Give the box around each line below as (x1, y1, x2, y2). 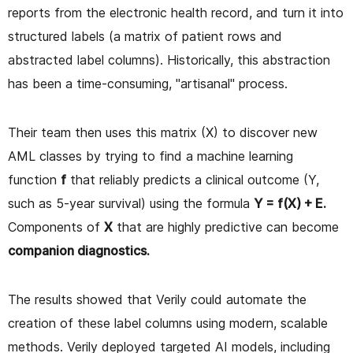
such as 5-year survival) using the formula (8, 195, 254, 211)
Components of (8, 218, 104, 235)
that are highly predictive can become (113, 218, 339, 235)
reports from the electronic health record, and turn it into (8, 4, 344, 20)
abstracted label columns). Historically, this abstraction (8, 51, 330, 68)
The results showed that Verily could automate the (8, 291, 307, 307)
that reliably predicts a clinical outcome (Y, (66, 171, 319, 188)
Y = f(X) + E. (254, 195, 326, 211)
